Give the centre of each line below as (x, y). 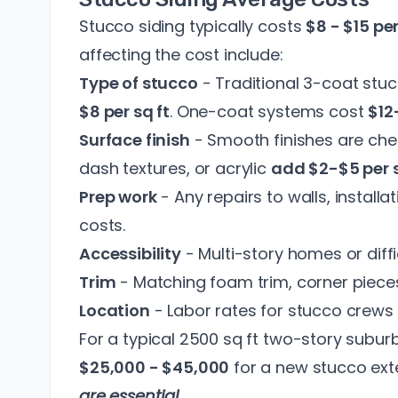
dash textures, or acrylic (175, 168)
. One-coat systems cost (269, 111)
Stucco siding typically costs (193, 26)
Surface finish (135, 140)
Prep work (118, 197)
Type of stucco (139, 83)
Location (115, 310)
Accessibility (130, 254)
